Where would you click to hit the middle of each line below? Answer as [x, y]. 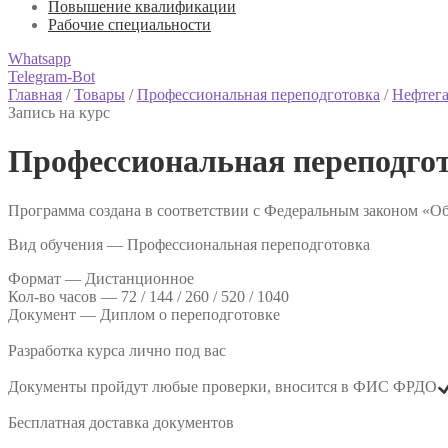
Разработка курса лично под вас [117, 350]
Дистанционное [139, 278]
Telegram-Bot [51, 76]
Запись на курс [59, 112]
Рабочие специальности [129, 24]
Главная [35, 94]
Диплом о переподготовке [190, 314]
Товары [99, 94]
